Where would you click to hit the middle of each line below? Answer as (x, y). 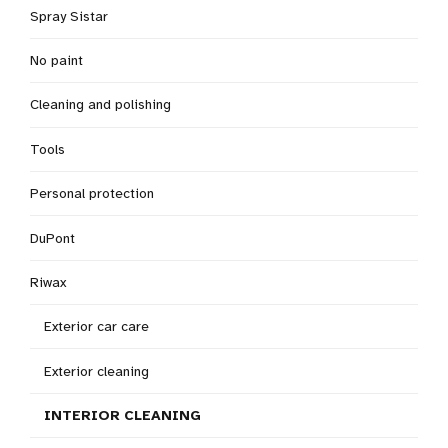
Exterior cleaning (96, 371)
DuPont (52, 238)
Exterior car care (96, 327)
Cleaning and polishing (100, 105)
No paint (56, 60)
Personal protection (92, 194)
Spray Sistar (69, 16)
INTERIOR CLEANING (122, 415)
